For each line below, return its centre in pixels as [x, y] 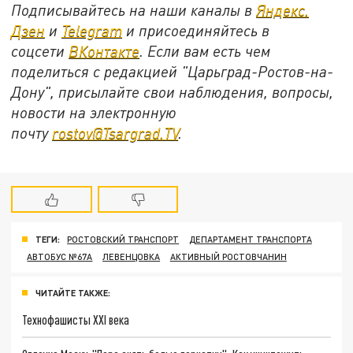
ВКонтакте [104, 51]
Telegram [92, 31]
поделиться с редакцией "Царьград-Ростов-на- [173, 72]
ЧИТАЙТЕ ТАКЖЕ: [73, 292]
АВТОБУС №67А [60, 256]
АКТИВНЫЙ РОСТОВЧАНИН [228, 256]
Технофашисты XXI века [76, 320]
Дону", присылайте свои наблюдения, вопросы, [173, 92]
